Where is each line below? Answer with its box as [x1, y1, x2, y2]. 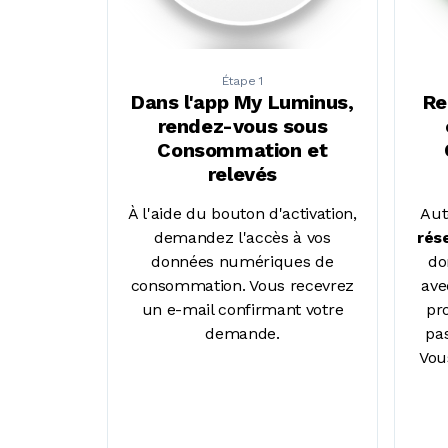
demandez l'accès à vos [153, 227, 331, 247]
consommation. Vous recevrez [130, 275, 355, 295]
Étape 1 [221, 73, 264, 88]
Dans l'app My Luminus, [131, 89, 354, 114]
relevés [207, 161, 277, 186]
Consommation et [157, 137, 328, 162]
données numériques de [151, 251, 334, 271]
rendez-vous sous [157, 113, 328, 138]
